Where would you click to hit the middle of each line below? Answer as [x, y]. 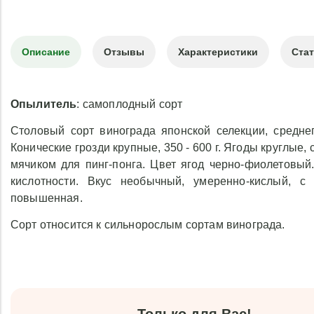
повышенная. [47, 198]
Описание [46, 52]
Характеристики [218, 52]
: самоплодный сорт [130, 104]
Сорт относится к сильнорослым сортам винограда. [148, 225]
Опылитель [44, 104]
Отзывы [124, 52]
